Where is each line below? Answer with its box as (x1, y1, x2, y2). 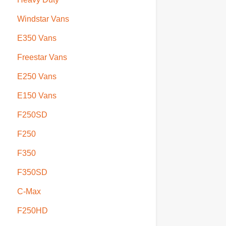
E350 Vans (17, 33, 57, 42)
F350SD (17, 167, 48, 177)
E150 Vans (17, 91, 57, 100)
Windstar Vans (17, 14, 70, 23)
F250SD (17, 110, 48, 119)
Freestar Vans (17, 52, 68, 62)
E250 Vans (17, 72, 57, 81)
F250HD (17, 206, 48, 215)
